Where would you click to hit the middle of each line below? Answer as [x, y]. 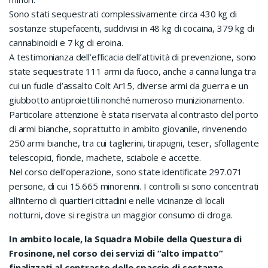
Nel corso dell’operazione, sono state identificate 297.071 [126, 172]
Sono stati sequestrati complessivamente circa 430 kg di [123, 14]
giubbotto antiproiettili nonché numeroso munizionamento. [127, 100]
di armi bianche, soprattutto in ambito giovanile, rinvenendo [128, 129]
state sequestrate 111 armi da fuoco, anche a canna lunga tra [133, 71]
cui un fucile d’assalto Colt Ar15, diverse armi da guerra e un [129, 86]
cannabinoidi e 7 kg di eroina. [66, 43]
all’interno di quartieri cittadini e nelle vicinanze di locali [117, 201]
